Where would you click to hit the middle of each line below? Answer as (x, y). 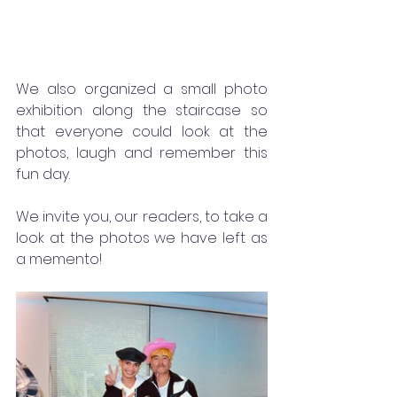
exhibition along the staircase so (142, 111)
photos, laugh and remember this (142, 153)
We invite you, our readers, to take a (142, 217)
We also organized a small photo (142, 90)
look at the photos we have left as (142, 238)
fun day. (43, 175)
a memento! (59, 260)
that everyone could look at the (142, 132)
